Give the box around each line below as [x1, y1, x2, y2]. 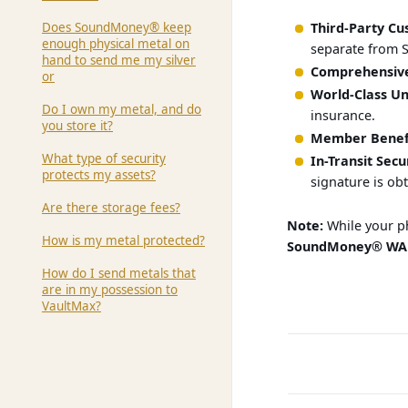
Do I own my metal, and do [42, 101, 201, 117]
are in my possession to [42, 281, 178, 298]
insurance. [311, 107, 375, 125]
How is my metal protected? [42, 232, 205, 249]
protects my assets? [42, 167, 156, 183]
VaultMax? [42, 298, 101, 314]
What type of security [42, 150, 166, 167]
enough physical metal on [42, 36, 189, 52]
